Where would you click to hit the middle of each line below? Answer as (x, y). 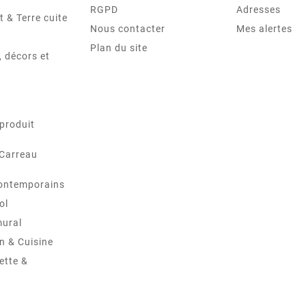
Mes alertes (264, 29)
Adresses (259, 10)
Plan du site (119, 48)
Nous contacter (128, 29)
